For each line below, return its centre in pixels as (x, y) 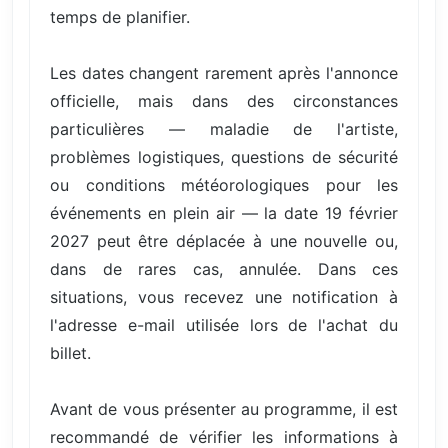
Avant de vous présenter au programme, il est (224, 408)
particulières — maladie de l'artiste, (224, 128)
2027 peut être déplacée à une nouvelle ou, (224, 240)
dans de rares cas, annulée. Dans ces (224, 268)
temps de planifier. (120, 16)
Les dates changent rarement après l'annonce (224, 72)
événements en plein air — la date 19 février (224, 212)
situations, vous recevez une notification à (224, 296)
